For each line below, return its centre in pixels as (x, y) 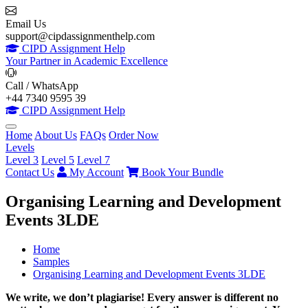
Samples (51, 261)
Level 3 (22, 160)
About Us (56, 135)
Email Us (26, 24)
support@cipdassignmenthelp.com (80, 36)
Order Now (134, 135)
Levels (20, 147)
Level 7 (93, 160)
